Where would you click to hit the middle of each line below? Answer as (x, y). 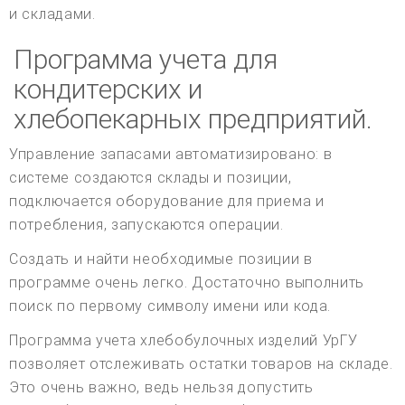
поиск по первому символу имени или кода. (170, 306)
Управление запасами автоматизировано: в (171, 155)
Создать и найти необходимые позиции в (161, 259)
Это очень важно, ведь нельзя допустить (161, 388)
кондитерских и (108, 89)
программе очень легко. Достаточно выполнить (187, 283)
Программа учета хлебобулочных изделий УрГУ (184, 341)
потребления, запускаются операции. (146, 225)
